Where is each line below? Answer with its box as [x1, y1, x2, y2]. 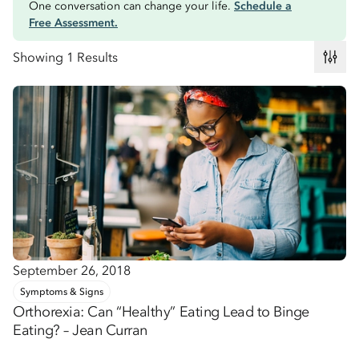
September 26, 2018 [13, 261, 131, 278]
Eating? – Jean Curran [13, 321, 147, 339]
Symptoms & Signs [20, 285, 103, 297]
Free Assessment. [29, 16, 118, 30]
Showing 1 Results [13, 48, 118, 65]
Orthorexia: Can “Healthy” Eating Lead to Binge [13, 302, 309, 321]
